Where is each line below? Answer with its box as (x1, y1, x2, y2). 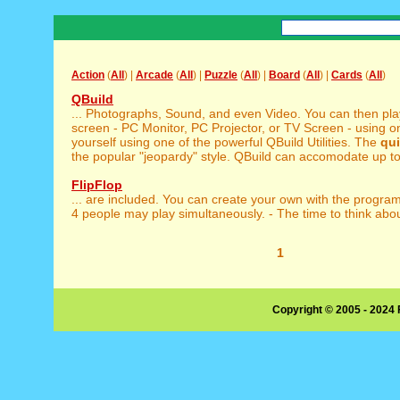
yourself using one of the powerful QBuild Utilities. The (71, 135, 380, 149)
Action (71, 69, 104, 81)
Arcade (136, 69, 173, 81)
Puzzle (204, 69, 237, 81)
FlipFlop (71, 178, 122, 192)
